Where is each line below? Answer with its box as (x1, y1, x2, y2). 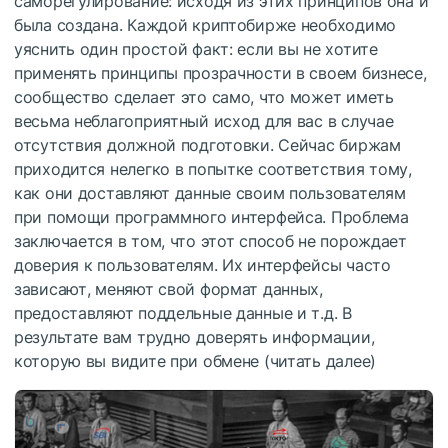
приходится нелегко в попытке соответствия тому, (14, 159, 412, 180)
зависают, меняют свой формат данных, (14, 279, 323, 300)
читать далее (269, 351, 371, 372)
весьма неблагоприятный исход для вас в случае (14, 111, 394, 132)
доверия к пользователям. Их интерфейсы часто (14, 255, 391, 276)
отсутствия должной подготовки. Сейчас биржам (14, 135, 401, 156)
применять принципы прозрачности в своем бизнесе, (14, 63, 427, 84)
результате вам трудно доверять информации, (14, 327, 375, 348)
